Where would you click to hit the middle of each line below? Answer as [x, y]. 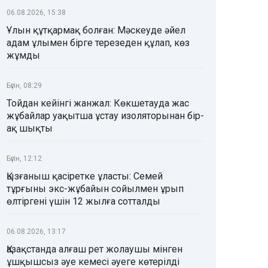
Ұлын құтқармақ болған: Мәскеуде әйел [96, 31]
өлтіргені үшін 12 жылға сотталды [83, 202]
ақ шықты [30, 129]
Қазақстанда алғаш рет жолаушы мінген [95, 249]
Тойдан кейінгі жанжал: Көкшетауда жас [98, 103]
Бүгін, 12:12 [24, 159]
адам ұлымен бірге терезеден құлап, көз [98, 43]
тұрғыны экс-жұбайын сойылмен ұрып [95, 189]
